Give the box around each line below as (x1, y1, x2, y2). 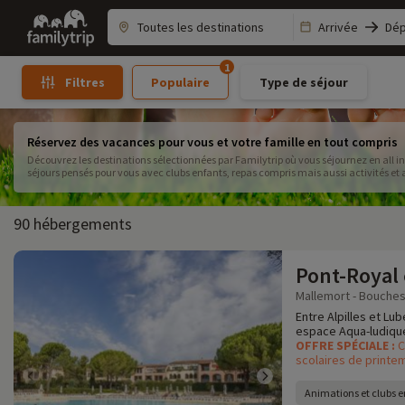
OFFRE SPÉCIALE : (296, 337, 398, 353)
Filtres (64, 74, 105, 90)
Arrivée (318, 19, 358, 35)
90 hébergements (14, 213, 132, 234)
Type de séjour (259, 73, 348, 90)
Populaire (150, 73, 210, 90)
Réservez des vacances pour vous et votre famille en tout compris (27, 134, 398, 150)
